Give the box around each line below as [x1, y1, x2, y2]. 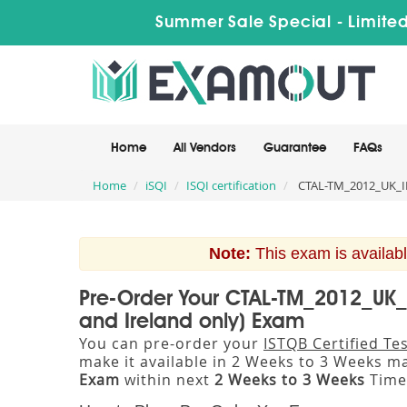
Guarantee [263, 142, 326, 154]
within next [120, 370, 214, 390]
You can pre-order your [79, 333, 263, 353]
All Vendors [174, 142, 236, 154]
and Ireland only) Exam [79, 313, 304, 333]
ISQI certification [186, 177, 276, 194]
